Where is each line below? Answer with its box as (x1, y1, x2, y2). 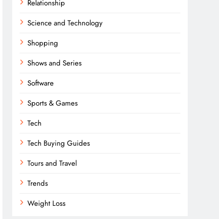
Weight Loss (27, 198, 66, 209)
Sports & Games (27, 98, 78, 109)
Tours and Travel (27, 158, 77, 169)
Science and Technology (27, 18, 103, 28)
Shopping (27, 38, 59, 48)
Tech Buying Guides (27, 138, 90, 149)
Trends (27, 178, 48, 189)
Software (27, 78, 54, 88)
